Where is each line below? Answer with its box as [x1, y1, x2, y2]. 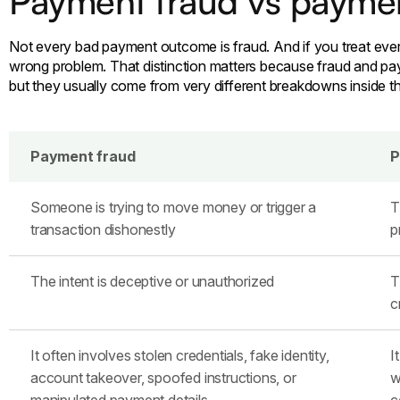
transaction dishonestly [30, 220, 176, 238]
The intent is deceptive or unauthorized [30, 271, 275, 290]
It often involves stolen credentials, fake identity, [30, 346, 329, 364]
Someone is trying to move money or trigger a [30, 197, 317, 216]
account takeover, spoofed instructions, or [30, 368, 296, 387]
